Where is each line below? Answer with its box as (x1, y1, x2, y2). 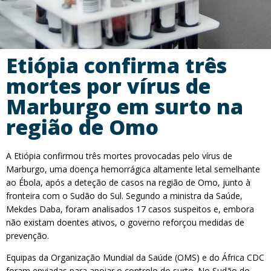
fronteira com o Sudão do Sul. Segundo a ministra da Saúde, (6, 190, 243, 201)
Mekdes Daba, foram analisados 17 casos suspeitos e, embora (6, 203, 254, 215)
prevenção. (6, 230, 49, 241)
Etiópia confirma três (6, 51, 227, 79)
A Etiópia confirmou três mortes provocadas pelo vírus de (6, 150, 232, 162)
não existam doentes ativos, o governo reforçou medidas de (6, 217, 244, 228)
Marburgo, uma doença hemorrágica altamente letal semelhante (6, 163, 260, 175)
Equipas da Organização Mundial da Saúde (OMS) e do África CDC (6, 252, 264, 263)
